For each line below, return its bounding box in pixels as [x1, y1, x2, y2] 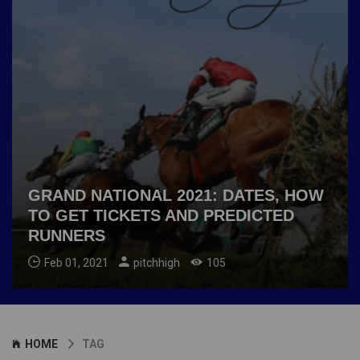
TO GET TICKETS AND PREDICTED [28, 207, 294, 224]
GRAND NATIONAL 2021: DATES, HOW [28, 186, 324, 204]
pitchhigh [133, 256, 180, 269]
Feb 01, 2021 [44, 256, 108, 269]
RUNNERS [28, 227, 105, 244]
